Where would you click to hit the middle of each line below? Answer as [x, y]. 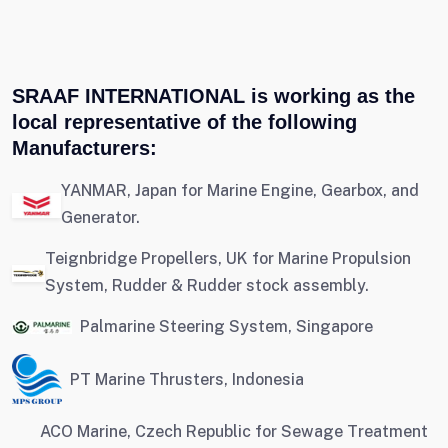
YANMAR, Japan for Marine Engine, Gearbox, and [240, 190]
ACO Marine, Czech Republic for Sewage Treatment [233, 431]
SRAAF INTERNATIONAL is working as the [213, 96]
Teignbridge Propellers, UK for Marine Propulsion [227, 258]
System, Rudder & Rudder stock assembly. [206, 285]
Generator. [101, 217]
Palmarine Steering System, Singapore [226, 326]
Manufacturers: [84, 148]
